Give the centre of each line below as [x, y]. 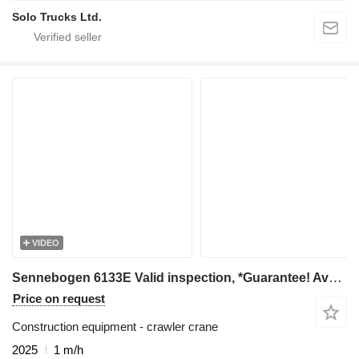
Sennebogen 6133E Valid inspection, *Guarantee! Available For [335, 277]
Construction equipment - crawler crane [115, 326]
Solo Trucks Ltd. [57, 16]
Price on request [59, 298]
